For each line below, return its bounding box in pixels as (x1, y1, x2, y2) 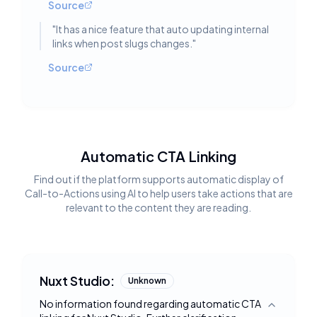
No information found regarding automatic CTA (40, 297, 261, 310)
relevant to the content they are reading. (66, 201, 251, 214)
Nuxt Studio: (40, 272, 115, 289)
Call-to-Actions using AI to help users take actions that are (24, 187, 293, 200)
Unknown (128, 275, 166, 286)
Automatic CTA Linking (81, 147, 236, 165)
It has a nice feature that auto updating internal (56, 23, 269, 35)
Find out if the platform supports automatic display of (33, 173, 284, 185)
